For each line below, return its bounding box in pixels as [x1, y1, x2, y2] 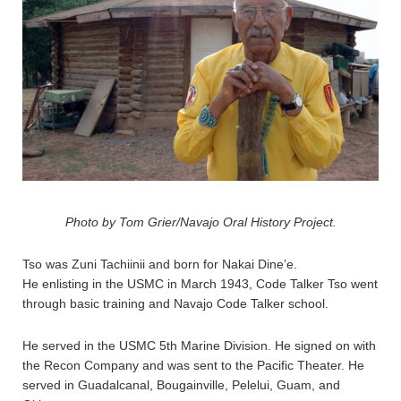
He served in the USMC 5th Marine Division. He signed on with [22, 338, 376, 354]
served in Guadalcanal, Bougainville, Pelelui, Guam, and [22, 378, 340, 393]
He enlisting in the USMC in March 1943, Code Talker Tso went [22, 277, 378, 292]
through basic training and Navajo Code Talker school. [22, 296, 328, 311]
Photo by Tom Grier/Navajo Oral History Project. [64, 215, 337, 230]
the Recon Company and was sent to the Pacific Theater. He [22, 358, 364, 373]
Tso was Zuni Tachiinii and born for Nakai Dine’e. [22, 257, 297, 272]
